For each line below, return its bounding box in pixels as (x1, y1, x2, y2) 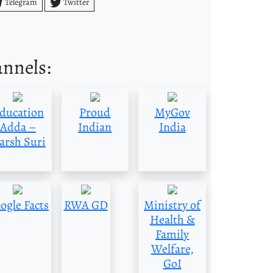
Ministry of (144, 197, 201, 214)
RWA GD (63, 197, 108, 214)
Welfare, (151, 241, 194, 258)
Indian (78, 119, 112, 136)
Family (155, 226, 190, 243)
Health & (149, 211, 195, 229)
